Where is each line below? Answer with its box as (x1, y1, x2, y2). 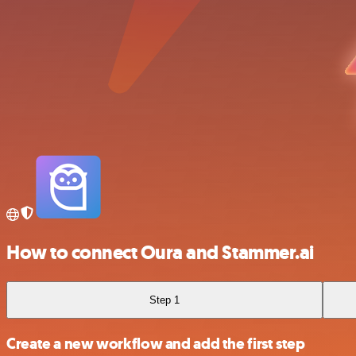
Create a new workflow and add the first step (6, 334, 305, 354)
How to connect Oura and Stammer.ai (6, 239, 314, 265)
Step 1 (149, 293, 180, 306)
